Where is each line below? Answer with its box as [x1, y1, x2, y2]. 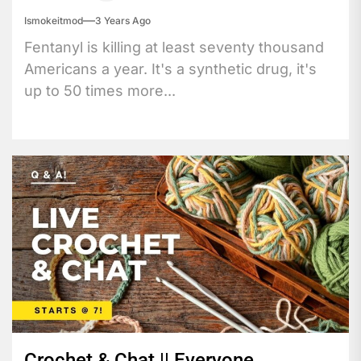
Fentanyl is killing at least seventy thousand [24, 38, 324, 56]
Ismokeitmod [24, 14, 83, 27]
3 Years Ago [95, 14, 151, 27]
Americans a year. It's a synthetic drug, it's [24, 60, 317, 77]
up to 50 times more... [24, 81, 176, 99]
